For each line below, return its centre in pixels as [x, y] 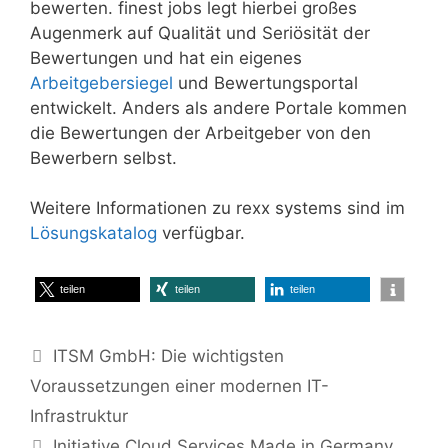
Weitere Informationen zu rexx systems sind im [217, 208]
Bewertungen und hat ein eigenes [166, 57]
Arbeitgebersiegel [101, 82]
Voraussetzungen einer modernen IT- [179, 385]
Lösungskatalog [93, 233]
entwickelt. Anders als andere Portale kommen [218, 107]
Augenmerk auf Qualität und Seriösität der [200, 32]
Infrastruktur [79, 415]
